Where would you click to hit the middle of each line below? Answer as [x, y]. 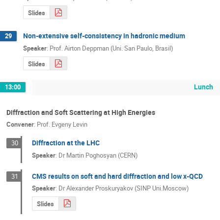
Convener [20, 124]
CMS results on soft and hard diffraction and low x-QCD [117, 176]
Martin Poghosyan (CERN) [102, 155]
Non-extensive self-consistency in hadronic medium [104, 36]
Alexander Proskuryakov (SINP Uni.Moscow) [127, 188]
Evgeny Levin [69, 124]
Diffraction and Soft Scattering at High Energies [81, 112]
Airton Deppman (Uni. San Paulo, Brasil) [119, 48]
